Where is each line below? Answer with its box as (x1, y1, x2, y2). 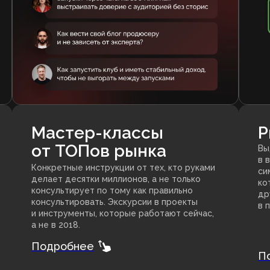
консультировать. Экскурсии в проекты (31, 197, 198, 207)
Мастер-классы (31, 123, 163, 143)
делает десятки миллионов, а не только (31, 174, 201, 184)
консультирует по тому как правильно (31, 186, 193, 196)
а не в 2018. (31, 220, 80, 230)
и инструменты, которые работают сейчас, (31, 209, 214, 219)
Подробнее (31, 240, 94, 253)
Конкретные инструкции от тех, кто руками (31, 163, 215, 173)
